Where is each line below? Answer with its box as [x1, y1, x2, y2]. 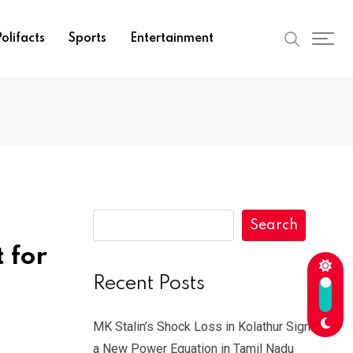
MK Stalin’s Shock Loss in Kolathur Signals [93, 319, 327, 334]
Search [250, 218, 298, 232]
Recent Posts [93, 274, 205, 294]
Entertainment [129, 32, 214, 45]
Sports [68, 32, 106, 45]
